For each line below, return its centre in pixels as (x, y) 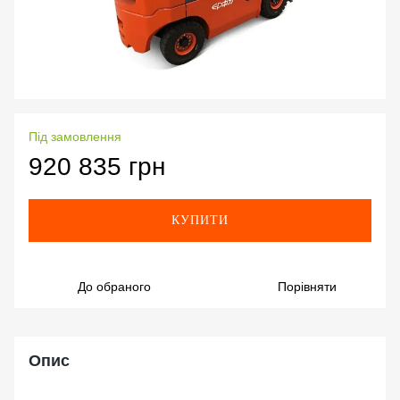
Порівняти (307, 287)
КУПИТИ (200, 221)
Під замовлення (75, 137)
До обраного (114, 287)
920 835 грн (97, 167)
